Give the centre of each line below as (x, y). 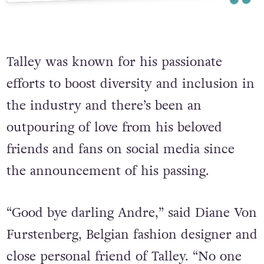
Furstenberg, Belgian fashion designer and (132, 235)
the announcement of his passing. (108, 171)
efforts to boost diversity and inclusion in (130, 84)
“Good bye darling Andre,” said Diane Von (131, 213)
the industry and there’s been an (104, 106)
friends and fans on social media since (120, 150)
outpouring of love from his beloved (114, 128)
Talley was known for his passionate (114, 62)
